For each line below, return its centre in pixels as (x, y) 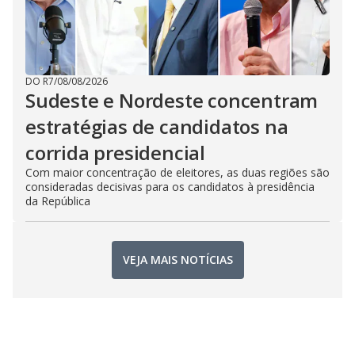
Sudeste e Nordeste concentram (172, 100)
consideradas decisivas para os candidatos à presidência (170, 186)
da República (58, 200)
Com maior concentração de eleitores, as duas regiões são (177, 172)
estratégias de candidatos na (157, 126)
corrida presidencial (116, 152)
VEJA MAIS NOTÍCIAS (177, 260)
